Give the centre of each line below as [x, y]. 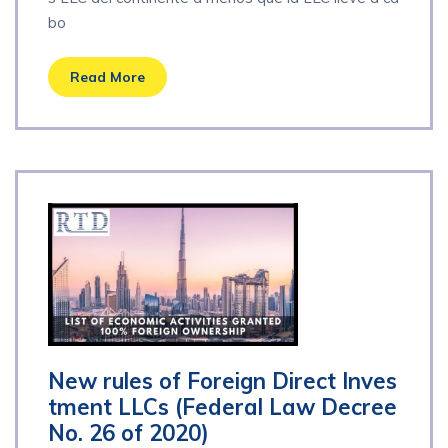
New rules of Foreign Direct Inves [222, 380]
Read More [107, 77]
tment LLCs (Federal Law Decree [222, 406]
